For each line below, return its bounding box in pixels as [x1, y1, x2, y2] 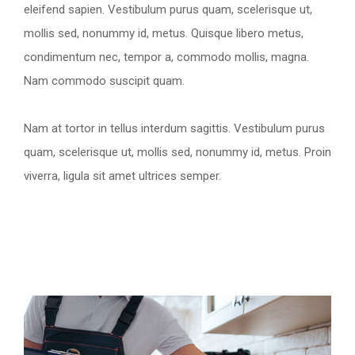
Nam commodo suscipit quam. [24, 73, 185, 88]
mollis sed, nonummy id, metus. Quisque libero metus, [24, 25, 303, 40]
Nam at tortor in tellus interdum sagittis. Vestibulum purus [24, 120, 325, 136]
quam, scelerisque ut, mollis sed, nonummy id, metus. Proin [24, 144, 331, 159]
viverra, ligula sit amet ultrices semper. [24, 168, 221, 183]
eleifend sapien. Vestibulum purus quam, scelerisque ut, [24, 2, 312, 17]
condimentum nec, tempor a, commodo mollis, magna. [24, 49, 309, 64]
